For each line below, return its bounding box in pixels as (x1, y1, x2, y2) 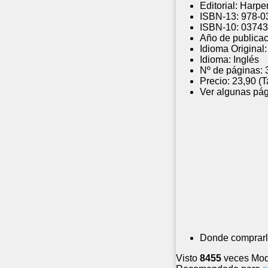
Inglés (233, 54, 259, 65)
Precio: (200, 76, 230, 87)
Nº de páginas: (200, 65, 263, 76)
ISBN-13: (200, 11, 239, 22)
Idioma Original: (200, 44, 267, 54)
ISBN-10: (200, 22, 239, 33)
